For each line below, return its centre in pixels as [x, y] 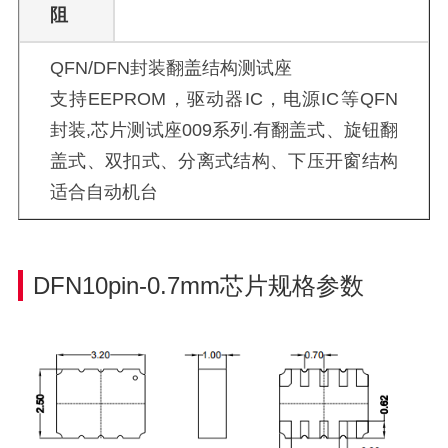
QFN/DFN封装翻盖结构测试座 [170, 68]
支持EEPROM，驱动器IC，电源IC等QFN [223, 99]
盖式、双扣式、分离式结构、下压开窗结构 [223, 161]
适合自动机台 [103, 192]
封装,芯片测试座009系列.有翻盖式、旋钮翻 [223, 130]
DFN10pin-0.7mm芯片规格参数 [198, 286]
